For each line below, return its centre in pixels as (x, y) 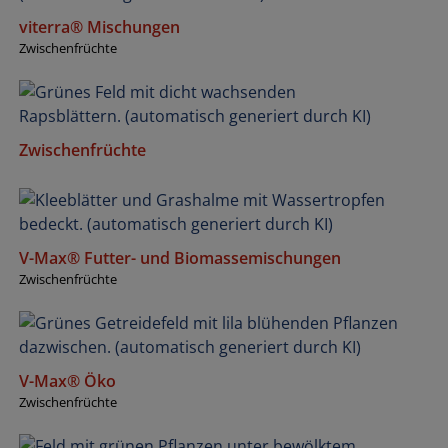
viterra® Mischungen (99, 26)
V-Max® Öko (67, 380)
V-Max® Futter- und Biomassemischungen (180, 257)
